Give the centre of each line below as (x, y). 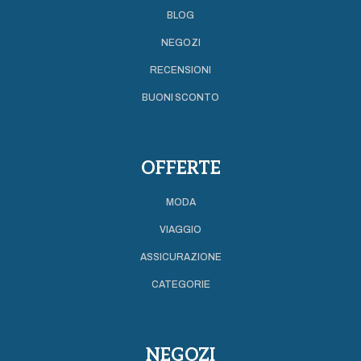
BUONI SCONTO (180, 97)
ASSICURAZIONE (180, 257)
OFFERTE (180, 168)
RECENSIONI (180, 70)
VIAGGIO (180, 229)
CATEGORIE (180, 284)
